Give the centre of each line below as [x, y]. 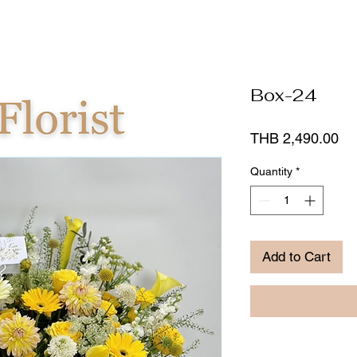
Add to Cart [296, 257]
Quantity [271, 172]
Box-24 [284, 95]
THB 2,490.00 [294, 139]
